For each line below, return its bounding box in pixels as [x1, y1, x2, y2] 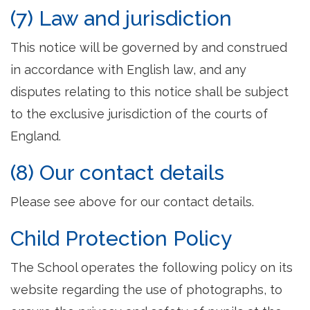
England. [10, 129, 61, 143]
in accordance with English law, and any [10, 62, 246, 77]
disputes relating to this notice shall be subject [10, 84, 289, 99]
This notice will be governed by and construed [10, 40, 287, 55]
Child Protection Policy [10, 226, 232, 250]
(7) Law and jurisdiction [10, 6, 232, 30]
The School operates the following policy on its [10, 260, 293, 275]
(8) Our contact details [10, 161, 224, 185]
